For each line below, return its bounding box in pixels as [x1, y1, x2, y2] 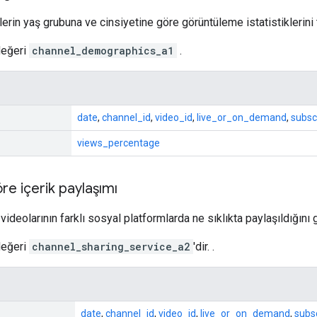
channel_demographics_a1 [32, 43, 174, 57]
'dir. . [193, 239, 214, 253]
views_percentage [77, 137, 160, 149]
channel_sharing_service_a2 [32, 239, 190, 253]
